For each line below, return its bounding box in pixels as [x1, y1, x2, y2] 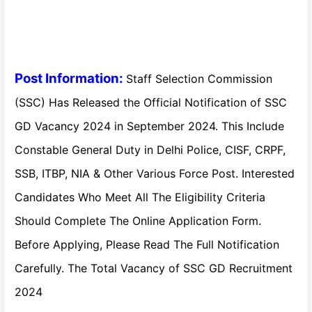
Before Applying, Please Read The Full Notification [15, 237, 280, 251]
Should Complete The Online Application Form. [15, 213, 262, 228]
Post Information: [15, 70, 127, 86]
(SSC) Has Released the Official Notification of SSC [15, 95, 288, 109]
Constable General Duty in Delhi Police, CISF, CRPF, [15, 142, 286, 157]
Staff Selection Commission [126, 71, 273, 86]
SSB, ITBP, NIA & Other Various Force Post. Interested [15, 166, 295, 180]
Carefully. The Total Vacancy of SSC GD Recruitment [15, 260, 293, 275]
